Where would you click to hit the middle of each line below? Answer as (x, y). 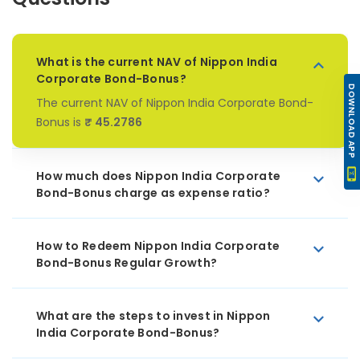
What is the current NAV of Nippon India (157, 62)
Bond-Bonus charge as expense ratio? (153, 193)
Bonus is (60, 122)
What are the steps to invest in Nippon (153, 316)
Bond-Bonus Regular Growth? (127, 263)
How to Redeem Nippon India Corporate (158, 246)
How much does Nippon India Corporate (159, 176)
